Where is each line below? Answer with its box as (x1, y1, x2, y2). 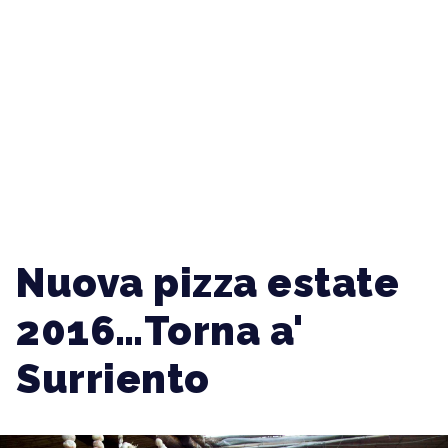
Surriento (16, 355, 210, 402)
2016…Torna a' (16, 307, 303, 354)
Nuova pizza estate (16, 259, 399, 306)
